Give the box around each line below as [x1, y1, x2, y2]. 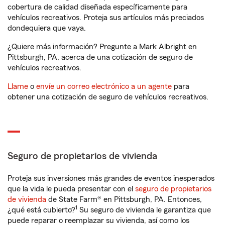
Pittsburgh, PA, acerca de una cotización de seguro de [8, 53, 193, 61]
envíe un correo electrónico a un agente [36, 82, 172, 90]
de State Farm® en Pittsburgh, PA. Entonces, [46, 195, 202, 203]
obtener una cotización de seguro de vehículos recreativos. [8, 93, 208, 101]
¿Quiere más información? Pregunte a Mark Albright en [8, 43, 197, 51]
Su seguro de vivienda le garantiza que [77, 206, 211, 214]
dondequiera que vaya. [8, 24, 86, 32]
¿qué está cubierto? [8, 206, 75, 214]
